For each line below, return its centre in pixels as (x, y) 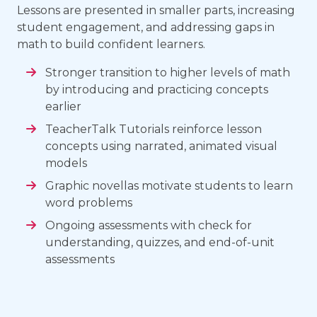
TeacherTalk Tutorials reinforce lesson (154, 129)
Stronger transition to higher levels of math (168, 72)
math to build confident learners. (111, 44)
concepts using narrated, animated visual (161, 146)
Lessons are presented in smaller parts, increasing (156, 10)
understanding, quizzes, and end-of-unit (160, 242)
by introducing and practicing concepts (157, 89)
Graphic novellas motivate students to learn (169, 185)
